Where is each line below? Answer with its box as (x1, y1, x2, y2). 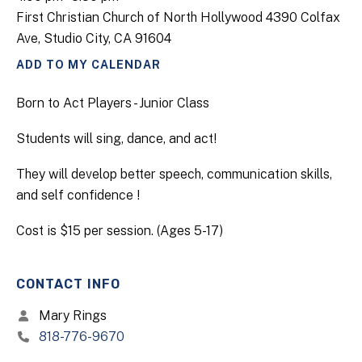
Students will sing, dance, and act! (16, 131, 217, 146)
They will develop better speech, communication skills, (16, 166, 332, 182)
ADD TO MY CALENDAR (16, 58, 161, 71)
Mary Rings (36, 308, 107, 323)
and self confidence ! (16, 187, 140, 203)
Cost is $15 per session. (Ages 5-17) (16, 223, 223, 238)
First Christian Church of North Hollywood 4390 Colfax (16, 10, 340, 25)
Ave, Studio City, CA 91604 (16, 31, 171, 46)
